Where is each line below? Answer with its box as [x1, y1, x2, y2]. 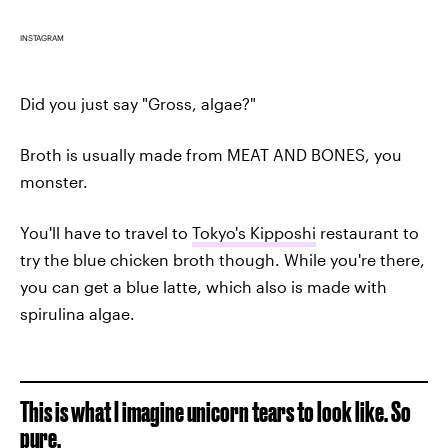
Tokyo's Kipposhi [192, 222, 316, 242]
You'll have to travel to [20, 222, 192, 242]
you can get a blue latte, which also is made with [20, 276, 387, 296]
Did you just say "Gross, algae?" [20, 93, 256, 113]
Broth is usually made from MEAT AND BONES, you [20, 144, 402, 164]
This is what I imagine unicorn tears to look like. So [20, 395, 411, 427]
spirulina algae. [20, 303, 135, 323]
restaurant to [316, 222, 419, 242]
